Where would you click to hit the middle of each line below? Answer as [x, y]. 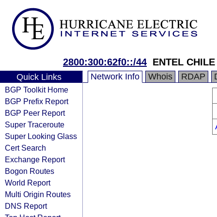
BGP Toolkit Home [37, 90]
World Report [28, 183]
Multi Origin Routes [38, 194]
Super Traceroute [35, 124]
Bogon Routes [30, 171]
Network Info [115, 77]
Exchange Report [35, 159]
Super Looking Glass [41, 136]
